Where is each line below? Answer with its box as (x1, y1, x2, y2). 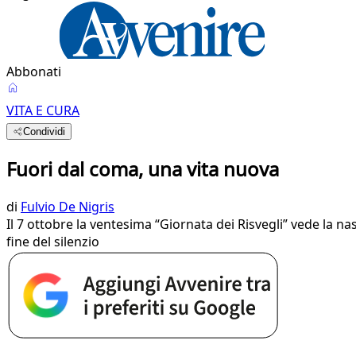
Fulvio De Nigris (21, 197, 114, 215)
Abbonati (6, 63, 61, 80)
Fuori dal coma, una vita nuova (6, 155, 279, 182)
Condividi (23, 126, 66, 137)
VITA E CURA (6, 102, 79, 119)
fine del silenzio (6, 232, 99, 250)
